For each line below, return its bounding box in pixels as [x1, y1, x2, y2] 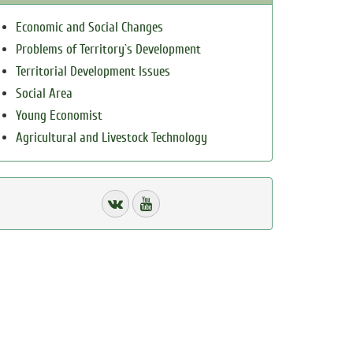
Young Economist [16, 108, 102, 123]
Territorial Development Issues [16, 64, 170, 79]
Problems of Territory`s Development [16, 42, 201, 57]
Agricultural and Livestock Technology [16, 130, 207, 145]
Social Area [16, 86, 72, 101]
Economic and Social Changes [16, 20, 163, 35]
